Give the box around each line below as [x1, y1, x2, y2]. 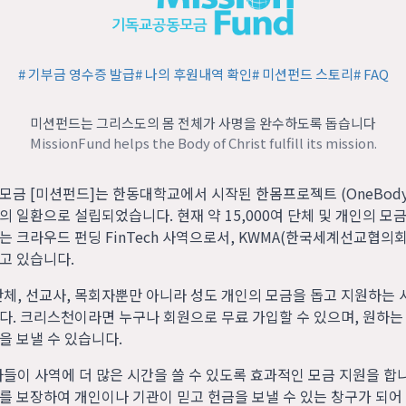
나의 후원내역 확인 [144, 64, 252, 84]
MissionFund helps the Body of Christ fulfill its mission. [29, 133, 377, 153]
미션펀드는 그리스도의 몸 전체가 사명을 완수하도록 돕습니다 [30, 113, 376, 133]
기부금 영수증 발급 [27, 64, 135, 84]
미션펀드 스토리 [261, 64, 353, 84]
